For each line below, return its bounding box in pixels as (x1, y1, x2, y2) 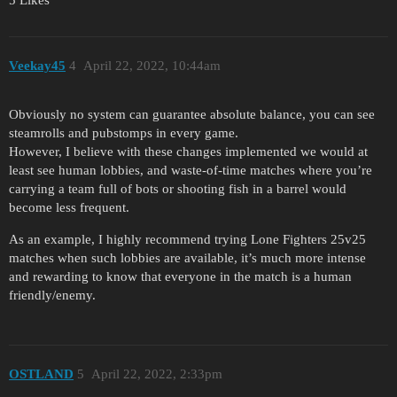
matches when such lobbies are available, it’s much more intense (9, 250, 366, 265)
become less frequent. (9, 199, 129, 214)
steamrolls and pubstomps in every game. (9, 125, 238, 140)
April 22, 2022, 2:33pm (90, 367, 222, 382)
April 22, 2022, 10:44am (82, 58, 221, 74)
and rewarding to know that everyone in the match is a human (9, 269, 352, 284)
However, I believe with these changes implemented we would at (9, 144, 368, 159)
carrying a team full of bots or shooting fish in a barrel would (9, 181, 346, 196)
